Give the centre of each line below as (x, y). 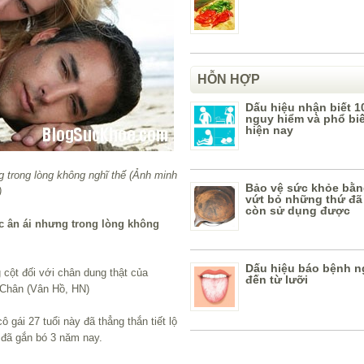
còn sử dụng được (298, 210)
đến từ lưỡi (277, 279)
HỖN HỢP (229, 79)
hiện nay (269, 130)
